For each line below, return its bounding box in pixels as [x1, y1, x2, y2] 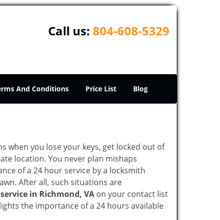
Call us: [48, 23, 93, 39]
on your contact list [94, 189, 168, 199]
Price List [85, 84, 116, 93]
